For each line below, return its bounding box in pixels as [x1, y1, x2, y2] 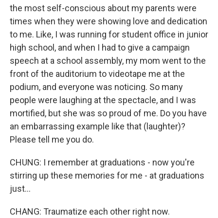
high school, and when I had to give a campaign [10, 42, 190, 53]
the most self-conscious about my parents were [10, 3, 197, 13]
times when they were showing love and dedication [10, 16, 207, 26]
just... [10, 183, 31, 194]
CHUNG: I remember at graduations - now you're [10, 157, 195, 167]
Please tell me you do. [10, 134, 94, 145]
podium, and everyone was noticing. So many [10, 82, 183, 92]
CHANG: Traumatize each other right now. [10, 206, 170, 217]
